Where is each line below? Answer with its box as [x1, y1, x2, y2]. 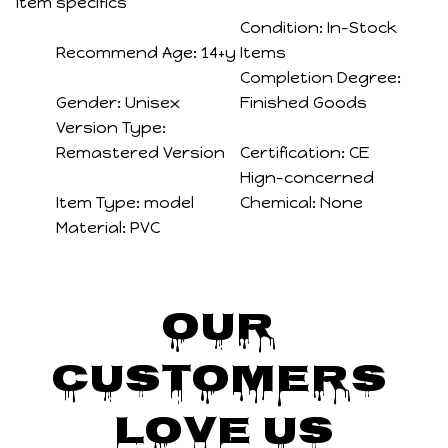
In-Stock [327, 18, 398, 38]
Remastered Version [56, 143, 225, 163]
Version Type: [56, 118, 166, 138]
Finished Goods [240, 93, 368, 113]
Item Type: [56, 193, 140, 213]
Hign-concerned [240, 168, 375, 188]
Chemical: [240, 193, 317, 213]
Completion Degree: [240, 68, 402, 88]
